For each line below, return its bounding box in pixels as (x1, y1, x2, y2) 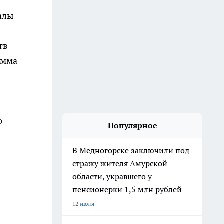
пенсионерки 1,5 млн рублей (72, 184, 182, 194)
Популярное (107, 120, 157, 130)
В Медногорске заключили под (72, 145, 189, 155)
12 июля (72, 200, 94, 207)
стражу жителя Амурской (72, 158, 167, 168)
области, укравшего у (72, 171, 152, 181)
